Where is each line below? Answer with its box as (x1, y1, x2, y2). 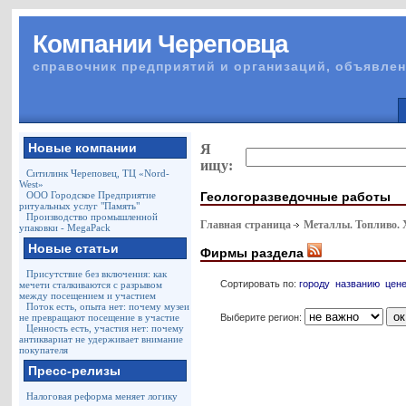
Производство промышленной (26, 211, 159, 222)
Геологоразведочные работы (200, 188, 391, 204)
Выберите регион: (220, 311, 305, 323)
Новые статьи (28, 241, 120, 256)
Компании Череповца (33, 30, 289, 58)
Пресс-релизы (28, 363, 121, 378)
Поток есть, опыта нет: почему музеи (26, 301, 190, 312)
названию (335, 277, 381, 289)
